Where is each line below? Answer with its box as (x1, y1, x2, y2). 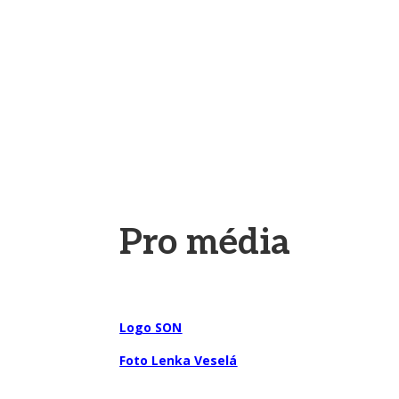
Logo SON (119, 319, 183, 337)
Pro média (119, 221, 291, 265)
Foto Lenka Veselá (119, 352, 238, 370)
